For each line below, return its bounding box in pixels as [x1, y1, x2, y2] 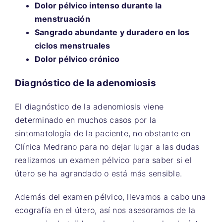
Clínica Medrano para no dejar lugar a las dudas [15, 142, 200, 152]
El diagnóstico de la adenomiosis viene [15, 102, 164, 112]
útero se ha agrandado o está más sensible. [15, 168, 182, 179]
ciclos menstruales [35, 40, 111, 51]
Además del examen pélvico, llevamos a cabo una [15, 192, 206, 202]
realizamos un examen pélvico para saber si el [15, 155, 192, 166]
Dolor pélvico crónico [35, 54, 120, 64]
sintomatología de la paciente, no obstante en [15, 128, 190, 139]
